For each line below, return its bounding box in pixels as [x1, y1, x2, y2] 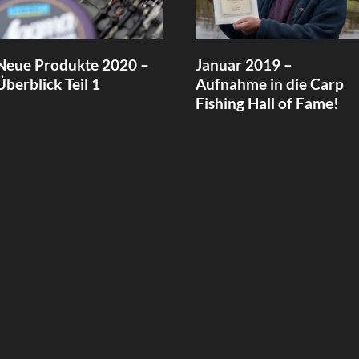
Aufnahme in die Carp [196, 74, 344, 93]
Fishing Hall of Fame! [196, 93, 339, 112]
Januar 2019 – [196, 54, 292, 74]
